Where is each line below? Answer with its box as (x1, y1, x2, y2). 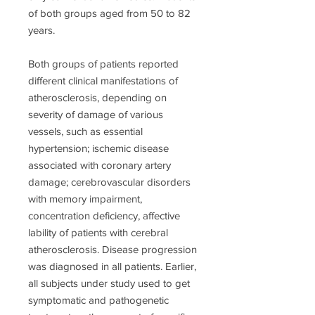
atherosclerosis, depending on (28, 91, 167, 104)
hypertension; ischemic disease (28, 142, 169, 155)
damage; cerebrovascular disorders (28, 176, 191, 188)
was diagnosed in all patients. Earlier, (28, 260, 196, 273)
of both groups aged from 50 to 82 (28, 7, 191, 20)
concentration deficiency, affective (28, 210, 180, 222)
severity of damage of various (28, 108, 163, 121)
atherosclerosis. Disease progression (28, 243, 197, 256)
